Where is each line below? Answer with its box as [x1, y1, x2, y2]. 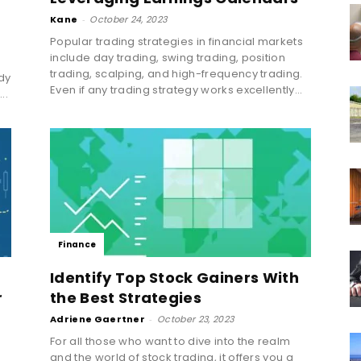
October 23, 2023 [157, 312, 234, 326]
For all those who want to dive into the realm [50, 333, 291, 349]
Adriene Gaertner [50, 312, 146, 326]
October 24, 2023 [89, 12, 168, 26]
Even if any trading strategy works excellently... [50, 81, 303, 98]
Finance [58, 238, 97, 251]
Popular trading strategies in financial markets [50, 33, 304, 49]
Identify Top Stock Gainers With [50, 267, 299, 288]
